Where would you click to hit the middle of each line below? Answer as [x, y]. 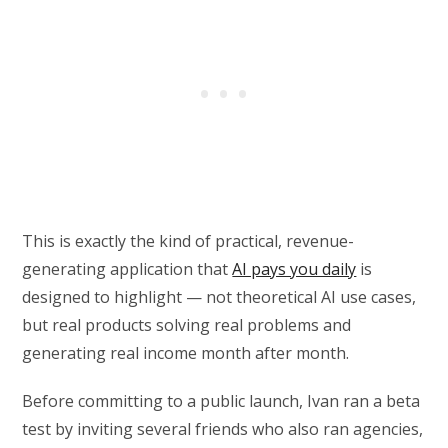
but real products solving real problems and [187, 325]
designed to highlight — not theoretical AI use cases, [219, 297]
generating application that [127, 269]
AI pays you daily [294, 269]
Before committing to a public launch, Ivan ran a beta [221, 401]
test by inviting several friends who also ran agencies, [223, 429]
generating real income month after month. [186, 353]
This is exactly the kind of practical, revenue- [188, 241]
